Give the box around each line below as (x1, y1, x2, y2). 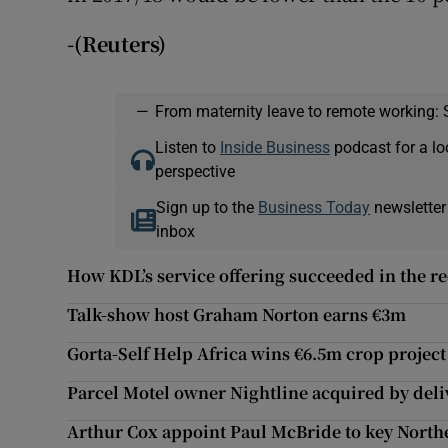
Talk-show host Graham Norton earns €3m (67, 303, 407, 327)
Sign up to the (156, 199, 259, 216)
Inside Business (219, 139, 330, 156)
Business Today (258, 199, 371, 216)
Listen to (154, 139, 220, 156)
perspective (154, 163, 235, 180)
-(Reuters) (67, 29, 167, 59)
